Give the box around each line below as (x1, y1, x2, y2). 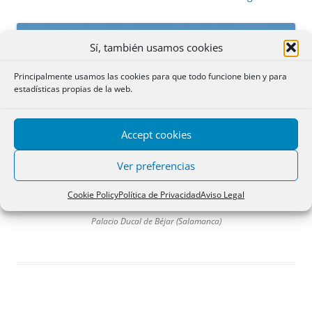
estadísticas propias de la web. (14, 83, 132, 95)
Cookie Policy (68, 189, 118, 201)
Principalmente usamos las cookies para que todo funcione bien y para (14, 70, 287, 82)
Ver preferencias (117, 158, 195, 173)
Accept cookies (120, 127, 192, 141)
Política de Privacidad (118, 189, 201, 201)
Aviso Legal (201, 189, 244, 201)
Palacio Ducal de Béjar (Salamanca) (91, 214, 221, 227)
